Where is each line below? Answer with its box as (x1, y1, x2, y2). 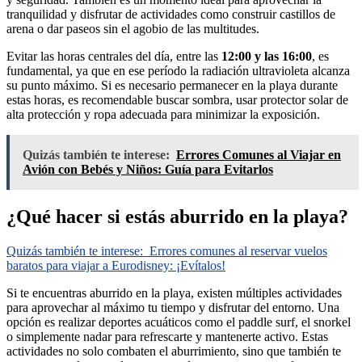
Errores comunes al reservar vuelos (149, 243, 327, 258)
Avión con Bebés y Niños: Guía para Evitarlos (23, 162, 273, 176)
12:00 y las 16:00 (221, 48, 312, 63)
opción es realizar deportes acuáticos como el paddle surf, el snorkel (6, 314, 351, 329)
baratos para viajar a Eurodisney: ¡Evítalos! (6, 258, 225, 272)
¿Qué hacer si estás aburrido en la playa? (6, 205, 348, 227)
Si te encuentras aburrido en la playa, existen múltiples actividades (6, 285, 342, 300)
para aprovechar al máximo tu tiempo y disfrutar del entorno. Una (6, 300, 339, 314)
